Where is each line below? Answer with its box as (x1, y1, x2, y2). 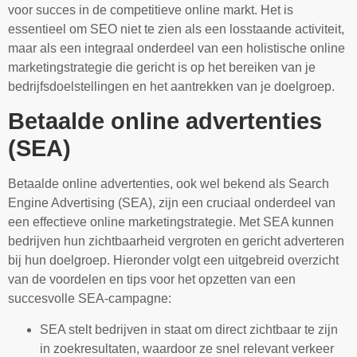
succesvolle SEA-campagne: (8, 292, 171, 306)
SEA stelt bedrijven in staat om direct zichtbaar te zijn (40, 322, 338, 336)
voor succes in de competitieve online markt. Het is (8, 2, 293, 17)
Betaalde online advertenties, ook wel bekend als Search (8, 177, 329, 191)
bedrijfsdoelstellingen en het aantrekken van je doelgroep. (8, 79, 335, 93)
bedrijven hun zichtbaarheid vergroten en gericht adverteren (8, 234, 344, 249)
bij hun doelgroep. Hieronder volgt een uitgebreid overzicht (8, 253, 339, 268)
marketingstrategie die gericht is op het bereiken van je (8, 60, 316, 74)
